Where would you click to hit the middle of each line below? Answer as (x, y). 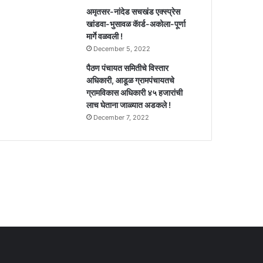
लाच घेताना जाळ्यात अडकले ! (129, 104)
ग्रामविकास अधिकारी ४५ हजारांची (135, 92)
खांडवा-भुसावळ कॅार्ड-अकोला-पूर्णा (136, 23)
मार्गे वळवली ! (105, 36)
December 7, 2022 (122, 117)
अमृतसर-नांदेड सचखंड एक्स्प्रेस (134, 11)
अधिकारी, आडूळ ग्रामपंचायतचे (131, 80)
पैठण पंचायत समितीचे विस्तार (128, 68)
